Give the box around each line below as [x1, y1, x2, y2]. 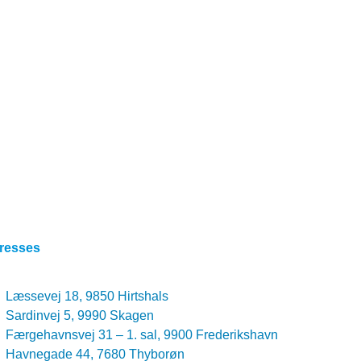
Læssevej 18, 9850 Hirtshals [6, 289, 169, 304]
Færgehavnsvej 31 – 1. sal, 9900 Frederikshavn [6, 328, 279, 342]
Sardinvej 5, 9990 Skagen [6, 309, 155, 323]
